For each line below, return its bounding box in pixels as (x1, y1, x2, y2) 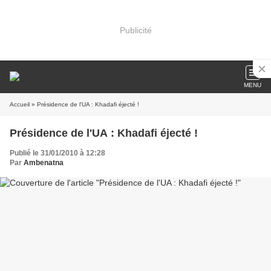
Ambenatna (24, 158, 64, 167)
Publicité (119, 25, 152, 35)
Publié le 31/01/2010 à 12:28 (10, 149, 105, 157)
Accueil (10, 101, 30, 108)
